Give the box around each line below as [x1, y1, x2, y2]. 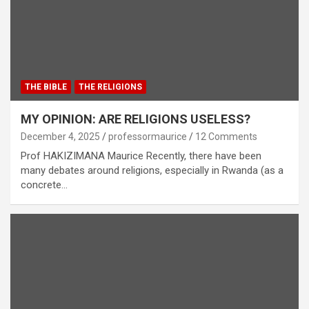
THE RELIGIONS [79, 81, 142, 92]
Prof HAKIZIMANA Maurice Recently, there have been [21, 149, 261, 162]
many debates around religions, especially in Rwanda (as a [21, 163, 283, 177]
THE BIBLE [25, 81, 67, 92]
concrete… [21, 178, 68, 191]
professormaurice [108, 130, 187, 142]
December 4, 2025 [21, 130, 100, 142]
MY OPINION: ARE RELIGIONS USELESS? [21, 111, 250, 126]
